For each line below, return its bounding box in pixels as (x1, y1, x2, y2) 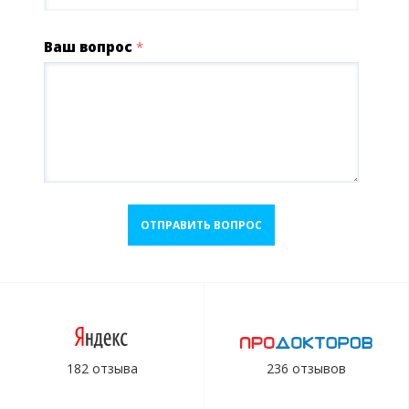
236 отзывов (267, 360, 346, 377)
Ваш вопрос (44, 37, 136, 56)
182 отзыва (66, 360, 138, 377)
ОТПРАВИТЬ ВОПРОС (141, 217, 262, 233)
